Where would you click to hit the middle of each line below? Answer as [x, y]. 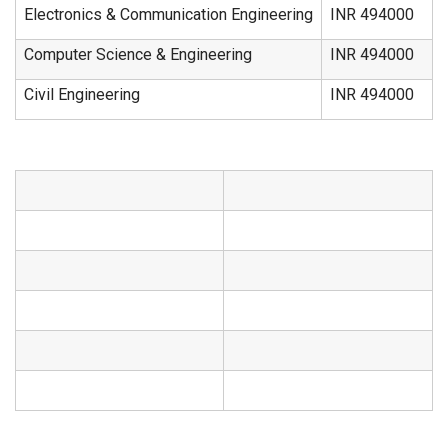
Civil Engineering [82, 94]
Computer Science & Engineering [138, 54]
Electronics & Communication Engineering [168, 14]
